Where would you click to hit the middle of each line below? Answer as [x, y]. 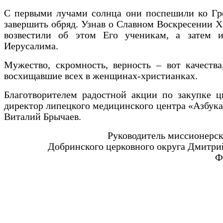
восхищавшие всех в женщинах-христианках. [101, 76]
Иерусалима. [31, 46]
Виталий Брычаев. [43, 117]
